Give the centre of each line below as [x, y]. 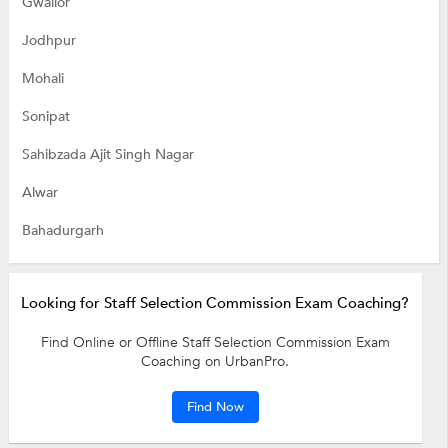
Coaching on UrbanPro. [215, 361]
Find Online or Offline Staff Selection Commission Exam [215, 342]
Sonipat [45, 116]
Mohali [42, 78]
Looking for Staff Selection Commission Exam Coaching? [215, 302]
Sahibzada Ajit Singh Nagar [107, 154]
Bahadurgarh [62, 230]
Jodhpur [48, 40]
